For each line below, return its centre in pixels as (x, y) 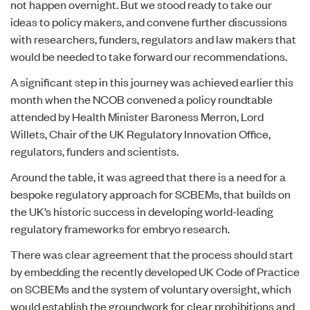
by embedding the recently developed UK (113, 271)
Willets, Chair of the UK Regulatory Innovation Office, (140, 134)
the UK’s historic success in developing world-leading (142, 211)
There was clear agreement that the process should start (152, 254)
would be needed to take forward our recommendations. (149, 56)
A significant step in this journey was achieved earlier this (152, 82)
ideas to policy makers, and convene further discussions (149, 21)
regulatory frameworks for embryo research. (120, 228)
